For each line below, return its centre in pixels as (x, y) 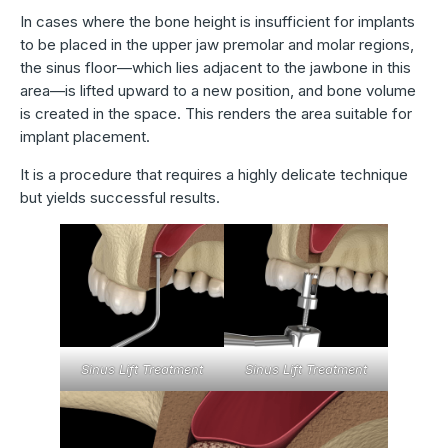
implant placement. (85, 137)
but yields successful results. (120, 197)
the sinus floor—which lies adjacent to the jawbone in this (215, 68)
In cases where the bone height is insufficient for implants (217, 22)
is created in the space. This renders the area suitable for (216, 114)
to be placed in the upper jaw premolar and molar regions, (217, 45)
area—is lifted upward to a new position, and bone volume (218, 91)
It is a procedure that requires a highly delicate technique (214, 174)
